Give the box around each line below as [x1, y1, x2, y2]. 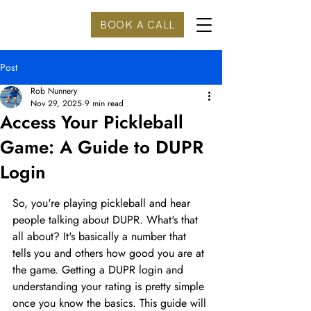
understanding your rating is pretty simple [12, 278, 208, 294]
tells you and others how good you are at [12, 245, 208, 261]
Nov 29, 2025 [31, 97, 82, 110]
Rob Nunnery [31, 85, 77, 97]
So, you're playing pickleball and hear [12, 195, 194, 211]
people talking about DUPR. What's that [12, 212, 201, 228]
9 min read [85, 97, 124, 110]
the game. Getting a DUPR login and [12, 262, 187, 278]
